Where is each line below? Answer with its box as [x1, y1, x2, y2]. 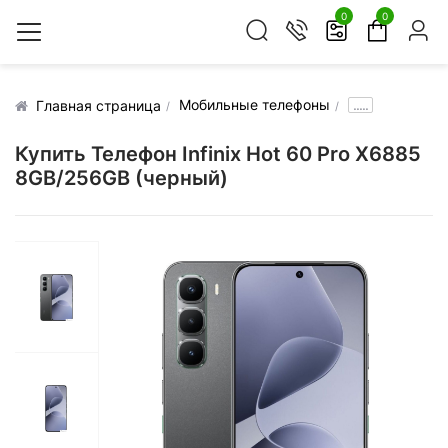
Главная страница [36, 96, 161, 114]
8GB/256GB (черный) [15, 166, 228, 190]
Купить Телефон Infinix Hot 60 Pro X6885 [15, 142, 421, 166]
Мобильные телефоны [179, 96, 330, 113]
